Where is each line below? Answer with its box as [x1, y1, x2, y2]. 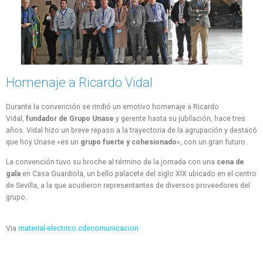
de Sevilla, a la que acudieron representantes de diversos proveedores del [6, 181, 250, 190]
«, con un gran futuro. [177, 138, 247, 147]
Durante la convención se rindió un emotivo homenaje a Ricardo [6, 103, 219, 112]
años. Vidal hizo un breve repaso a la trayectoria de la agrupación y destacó [6, 126, 257, 135]
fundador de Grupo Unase [26, 114, 114, 123]
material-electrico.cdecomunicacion [18, 224, 139, 232]
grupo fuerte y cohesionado [80, 138, 177, 147]
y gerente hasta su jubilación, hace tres [114, 114, 245, 123]
